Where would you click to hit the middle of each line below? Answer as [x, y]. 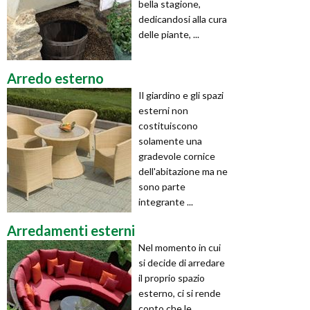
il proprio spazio [172, 277]
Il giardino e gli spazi [181, 95]
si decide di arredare [182, 262]
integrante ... [166, 201]
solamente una [170, 140]
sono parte [162, 186]
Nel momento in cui [180, 247]
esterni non [163, 110]
